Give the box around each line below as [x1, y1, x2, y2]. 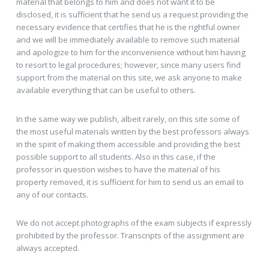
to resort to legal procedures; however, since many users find [16, 59, 241, 70]
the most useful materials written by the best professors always [16, 125, 249, 137]
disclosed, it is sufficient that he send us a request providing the [16, 8, 249, 20]
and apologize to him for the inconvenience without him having [16, 46, 246, 58]
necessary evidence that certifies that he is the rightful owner [16, 21, 240, 32]
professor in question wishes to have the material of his [16, 163, 220, 175]
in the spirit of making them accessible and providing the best [16, 138, 240, 150]
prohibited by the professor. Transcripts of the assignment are [16, 230, 244, 241]
